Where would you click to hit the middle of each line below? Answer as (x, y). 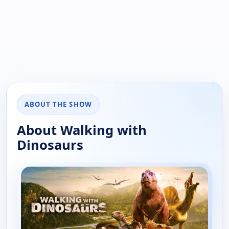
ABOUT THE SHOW (58, 105)
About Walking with (82, 130)
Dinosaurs (50, 145)
